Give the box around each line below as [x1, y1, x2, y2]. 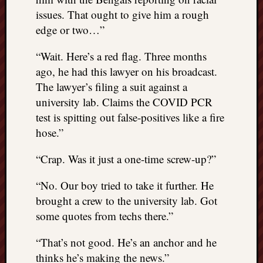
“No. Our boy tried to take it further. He [36, 177, 214, 193]
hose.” [36, 124, 63, 140]
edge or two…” [36, 22, 104, 37]
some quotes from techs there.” [36, 208, 173, 223]
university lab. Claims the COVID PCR [36, 94, 213, 109]
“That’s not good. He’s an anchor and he [36, 234, 217, 249]
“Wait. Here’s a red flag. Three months [36, 48, 207, 63]
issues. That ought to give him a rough [36, 6, 209, 22]
